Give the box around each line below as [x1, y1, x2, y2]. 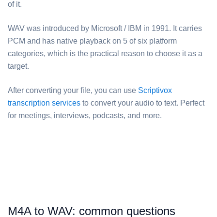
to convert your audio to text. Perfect [80, 99, 204, 107]
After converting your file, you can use [8, 86, 138, 94]
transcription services [8, 99, 80, 107]
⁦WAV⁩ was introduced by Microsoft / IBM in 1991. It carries [8, 24, 202, 32]
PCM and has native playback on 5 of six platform [8, 37, 177, 45]
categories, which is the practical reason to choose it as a [8, 49, 202, 58]
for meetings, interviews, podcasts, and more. [8, 111, 162, 120]
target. [8, 62, 29, 70]
